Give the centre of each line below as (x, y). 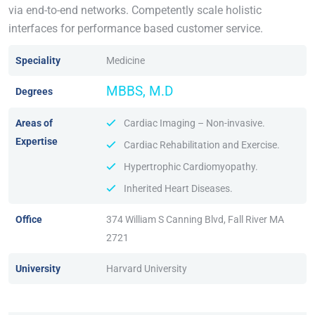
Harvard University (147, 268)
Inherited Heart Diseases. (178, 188)
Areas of (34, 123)
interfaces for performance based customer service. (136, 28)
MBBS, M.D (140, 91)
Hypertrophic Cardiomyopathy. (191, 166)
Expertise (37, 141)
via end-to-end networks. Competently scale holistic (135, 10)
